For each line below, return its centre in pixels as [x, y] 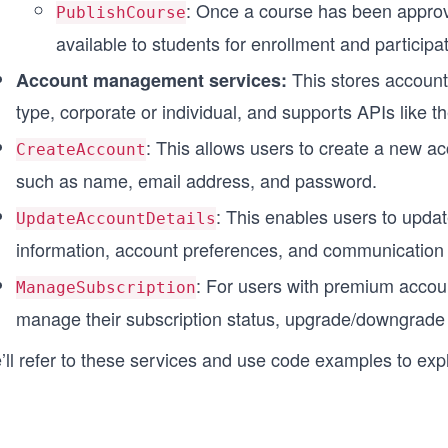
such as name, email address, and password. [196, 180]
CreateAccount [81, 149]
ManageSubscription [106, 287]
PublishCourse [121, 12]
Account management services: [151, 80]
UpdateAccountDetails [116, 218]
